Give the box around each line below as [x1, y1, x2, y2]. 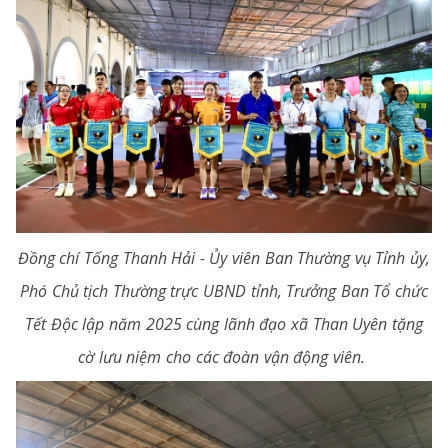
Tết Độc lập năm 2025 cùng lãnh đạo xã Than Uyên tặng [25, 312, 423, 335]
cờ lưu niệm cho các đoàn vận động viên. [78, 345, 370, 368]
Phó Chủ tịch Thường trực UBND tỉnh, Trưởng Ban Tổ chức [20, 279, 428, 302]
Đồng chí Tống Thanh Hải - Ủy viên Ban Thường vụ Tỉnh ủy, [17, 246, 431, 269]
